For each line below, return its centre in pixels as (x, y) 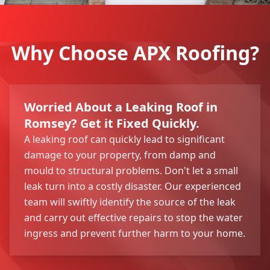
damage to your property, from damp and (120, 155)
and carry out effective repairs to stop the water (133, 217)
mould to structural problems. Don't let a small (131, 170)
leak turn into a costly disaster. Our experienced (133, 186)
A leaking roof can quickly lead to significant (124, 139)
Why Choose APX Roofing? (135, 52)
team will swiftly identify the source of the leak (130, 202)
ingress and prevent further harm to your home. (135, 233)
